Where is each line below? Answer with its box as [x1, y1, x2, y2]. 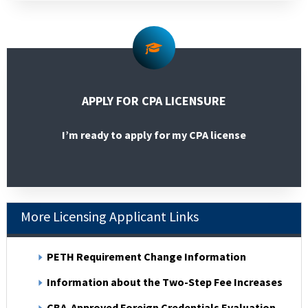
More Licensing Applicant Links [20, 207, 199, 225]
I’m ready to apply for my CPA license [61, 128, 246, 142]
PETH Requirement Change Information [46, 249, 246, 263]
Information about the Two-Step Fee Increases [46, 274, 283, 289]
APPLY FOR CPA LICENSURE [81, 93, 226, 109]
